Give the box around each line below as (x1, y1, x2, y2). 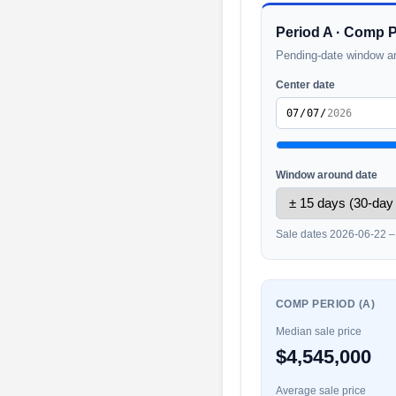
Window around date (276, 168, 377, 181)
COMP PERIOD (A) (276, 297, 376, 310)
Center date (276, 78, 335, 91)
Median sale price (276, 324, 362, 338)
